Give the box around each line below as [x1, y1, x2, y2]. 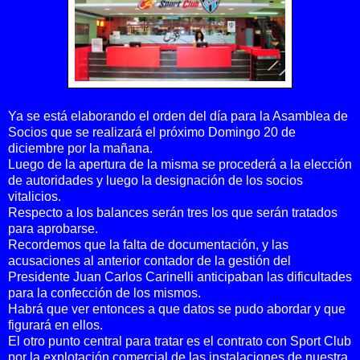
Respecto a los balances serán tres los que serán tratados [8, 205, 337, 219]
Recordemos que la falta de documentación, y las [8, 237, 288, 252]
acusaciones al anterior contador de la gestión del [8, 253, 291, 268]
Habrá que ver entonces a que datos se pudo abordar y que [8, 301, 346, 316]
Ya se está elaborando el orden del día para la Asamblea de [8, 108, 348, 123]
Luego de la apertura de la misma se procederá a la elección [8, 157, 352, 171]
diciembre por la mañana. [8, 141, 153, 155]
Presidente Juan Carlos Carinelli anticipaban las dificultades [8, 269, 352, 284]
